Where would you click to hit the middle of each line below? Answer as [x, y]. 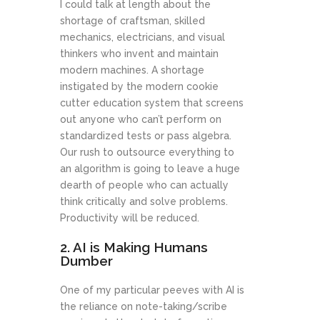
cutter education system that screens [152, 103]
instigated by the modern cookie [139, 87]
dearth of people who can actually [144, 185]
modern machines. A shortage [132, 70]
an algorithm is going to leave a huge [150, 169]
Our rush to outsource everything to [147, 152]
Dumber [86, 261]
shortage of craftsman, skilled [132, 21]
